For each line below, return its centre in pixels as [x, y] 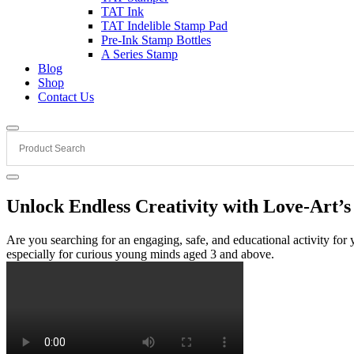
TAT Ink [122, 11]
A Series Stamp [139, 54]
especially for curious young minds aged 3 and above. [140, 254]
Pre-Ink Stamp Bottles [156, 40]
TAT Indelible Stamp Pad [164, 26]
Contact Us [66, 97]
